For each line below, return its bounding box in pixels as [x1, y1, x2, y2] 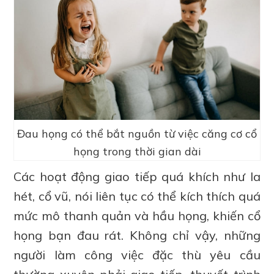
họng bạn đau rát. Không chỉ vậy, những [13, 228, 261, 243]
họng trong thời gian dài [73, 144, 201, 159]
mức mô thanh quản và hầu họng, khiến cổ [13, 208, 261, 224]
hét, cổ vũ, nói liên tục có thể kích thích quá [13, 188, 261, 204]
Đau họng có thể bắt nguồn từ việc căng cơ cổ [17, 127, 257, 141]
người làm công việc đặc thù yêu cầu [13, 247, 261, 263]
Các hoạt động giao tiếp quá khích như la [13, 169, 261, 185]
